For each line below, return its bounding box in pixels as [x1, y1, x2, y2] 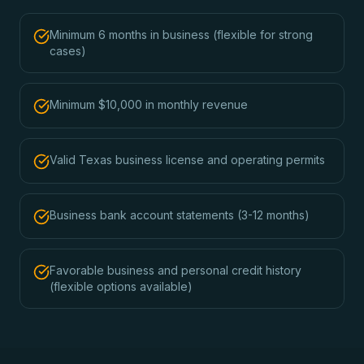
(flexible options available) [50, 279, 193, 293]
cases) [50, 44, 86, 58]
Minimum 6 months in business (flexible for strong [50, 28, 313, 41]
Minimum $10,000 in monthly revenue [50, 97, 248, 111]
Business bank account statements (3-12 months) [50, 208, 310, 222]
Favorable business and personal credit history [50, 263, 301, 277]
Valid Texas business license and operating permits [50, 153, 325, 167]
